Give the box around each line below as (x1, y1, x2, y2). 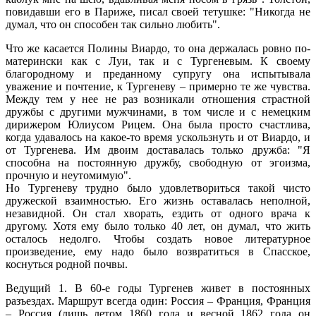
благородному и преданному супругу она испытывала (6, 67, 310, 80)
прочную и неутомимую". (6, 169, 131, 181)
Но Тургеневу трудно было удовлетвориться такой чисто (6, 181, 310, 194)
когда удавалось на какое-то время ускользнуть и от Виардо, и (6, 130, 310, 143)
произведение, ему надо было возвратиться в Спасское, (6, 245, 310, 257)
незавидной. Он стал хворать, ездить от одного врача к (6, 207, 310, 219)
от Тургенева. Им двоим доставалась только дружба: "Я (6, 143, 310, 156)
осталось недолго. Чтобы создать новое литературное (6, 232, 310, 245)
